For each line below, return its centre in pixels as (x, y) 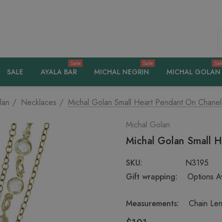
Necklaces (39, 102)
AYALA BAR (59, 72)
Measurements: (152, 203)
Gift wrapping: (152, 177)
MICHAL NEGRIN (122, 72)
